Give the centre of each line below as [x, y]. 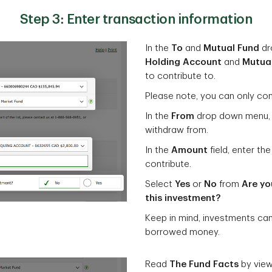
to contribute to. [180, 76]
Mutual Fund [231, 49]
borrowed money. [182, 233]
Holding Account [183, 63]
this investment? [183, 199]
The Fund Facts [205, 265]
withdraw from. [179, 131]
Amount [188, 151]
